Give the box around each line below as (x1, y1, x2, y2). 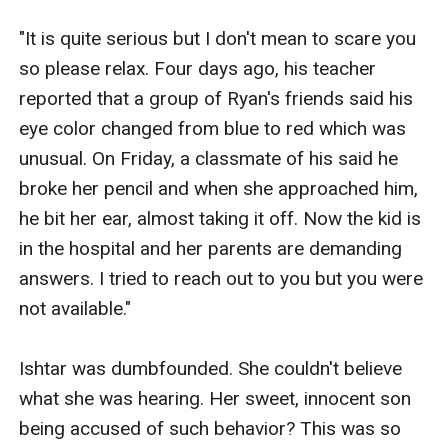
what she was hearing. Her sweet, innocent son (19, 386, 412, 410)
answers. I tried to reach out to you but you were (19, 266, 424, 290)
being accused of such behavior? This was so (19, 416, 402, 440)
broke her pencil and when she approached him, (19, 176, 419, 200)
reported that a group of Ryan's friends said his (19, 86, 414, 110)
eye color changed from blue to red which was (19, 116, 407, 140)
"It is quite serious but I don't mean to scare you (19, 26, 417, 50)
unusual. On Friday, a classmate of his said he (19, 146, 399, 170)
